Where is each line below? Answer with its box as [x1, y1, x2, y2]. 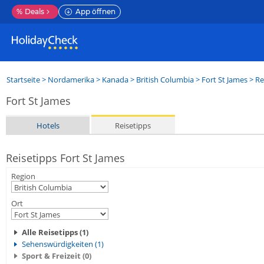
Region [11, 171, 35, 181]
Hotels [36, 120, 60, 131]
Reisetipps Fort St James [6, 151, 125, 165]
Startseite [6, 74, 40, 85]
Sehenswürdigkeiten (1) [22, 239, 104, 249]
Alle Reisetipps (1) [22, 227, 88, 237]
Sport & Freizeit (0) [22, 250, 91, 261]
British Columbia [136, 74, 194, 85]
